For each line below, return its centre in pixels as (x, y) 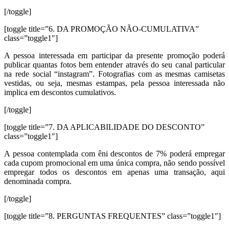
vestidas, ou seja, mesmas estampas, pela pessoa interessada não (114, 83)
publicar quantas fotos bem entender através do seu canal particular (114, 64)
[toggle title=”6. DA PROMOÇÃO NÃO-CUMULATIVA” (101, 29)
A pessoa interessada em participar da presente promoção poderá (114, 55)
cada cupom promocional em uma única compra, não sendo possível (114, 163)
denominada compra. (38, 181)
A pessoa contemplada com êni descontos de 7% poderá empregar (114, 153)
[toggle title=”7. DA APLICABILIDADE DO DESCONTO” (104, 127)
